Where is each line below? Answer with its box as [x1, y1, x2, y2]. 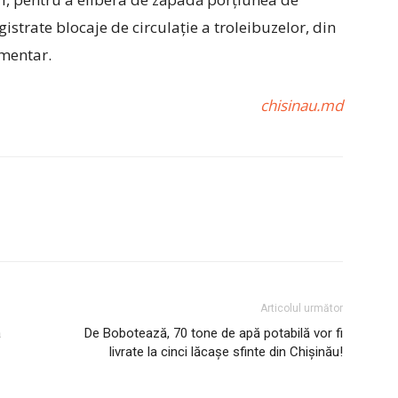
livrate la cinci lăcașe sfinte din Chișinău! [109, 344, 343, 360]
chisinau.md [260, 95, 343, 115]
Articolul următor [260, 302, 343, 314]
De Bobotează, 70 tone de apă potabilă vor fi [84, 325, 343, 341]
